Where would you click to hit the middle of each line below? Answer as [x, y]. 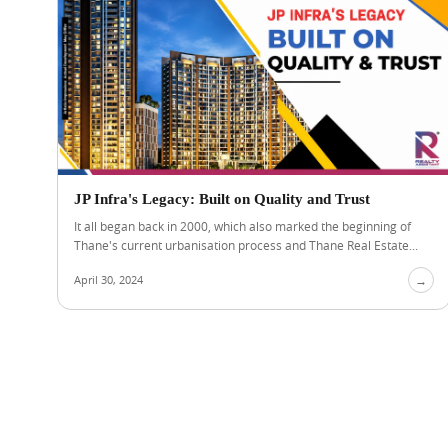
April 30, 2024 [108, 279]
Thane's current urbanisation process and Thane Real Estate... [246, 245]
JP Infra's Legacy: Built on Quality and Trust [222, 199]
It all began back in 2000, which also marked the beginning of [242, 226]
